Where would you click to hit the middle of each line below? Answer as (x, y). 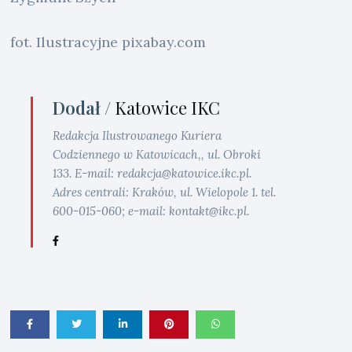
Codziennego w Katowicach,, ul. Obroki (157, 154)
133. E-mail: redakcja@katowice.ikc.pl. (152, 173)
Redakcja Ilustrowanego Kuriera (137, 135)
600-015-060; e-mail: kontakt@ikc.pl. (151, 211)
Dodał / (84, 107)
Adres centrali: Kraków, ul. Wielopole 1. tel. (165, 192)
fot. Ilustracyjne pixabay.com (108, 42)
